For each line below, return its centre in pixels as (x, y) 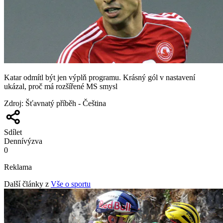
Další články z (26, 184)
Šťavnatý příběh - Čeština (66, 103)
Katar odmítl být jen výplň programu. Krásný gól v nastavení (100, 77)
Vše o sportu (71, 184)
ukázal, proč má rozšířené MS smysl (61, 86)
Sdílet (13, 132)
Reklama (18, 167)
